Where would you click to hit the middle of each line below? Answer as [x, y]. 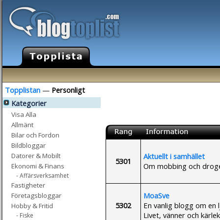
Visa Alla [24, 114]
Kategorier [29, 103]
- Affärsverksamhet [42, 176]
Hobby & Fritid [32, 206]
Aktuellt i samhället [174, 156]
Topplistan [23, 90]
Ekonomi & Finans [38, 166]
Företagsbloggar [36, 195]
